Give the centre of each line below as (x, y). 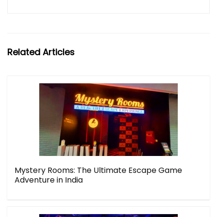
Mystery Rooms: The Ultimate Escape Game (98, 170)
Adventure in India (49, 180)
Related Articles (41, 52)
